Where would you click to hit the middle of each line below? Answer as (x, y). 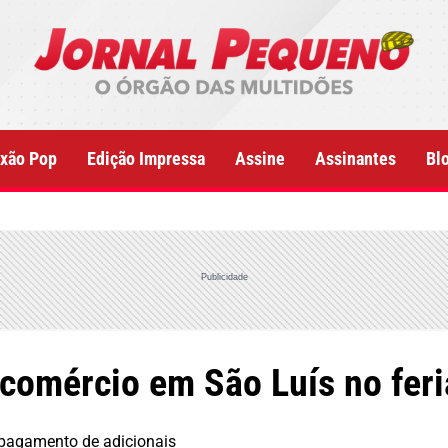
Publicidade (224, 276)
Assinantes (355, 158)
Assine (260, 158)
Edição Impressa (146, 158)
